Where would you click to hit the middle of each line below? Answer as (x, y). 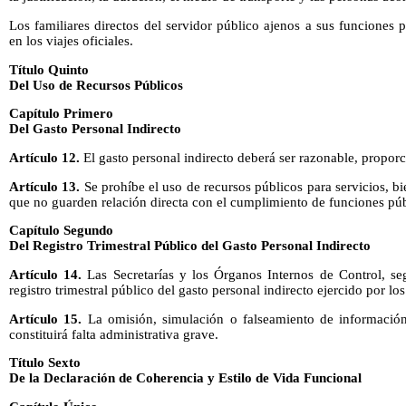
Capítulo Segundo (61, 231)
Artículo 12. (44, 157)
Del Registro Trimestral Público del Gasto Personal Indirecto (190, 246)
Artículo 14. (46, 274)
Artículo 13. (45, 186)
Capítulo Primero (61, 114)
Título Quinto (49, 69)
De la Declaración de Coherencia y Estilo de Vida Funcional (185, 378)
